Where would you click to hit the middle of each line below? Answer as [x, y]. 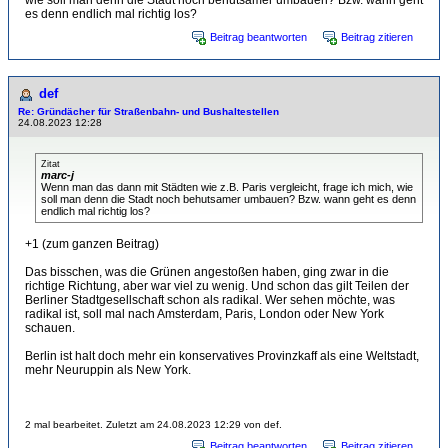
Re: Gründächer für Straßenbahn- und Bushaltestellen [148, 111]
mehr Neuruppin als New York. [108, 370]
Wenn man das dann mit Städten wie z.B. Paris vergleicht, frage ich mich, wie [227, 187]
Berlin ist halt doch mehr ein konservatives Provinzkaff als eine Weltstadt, [222, 356]
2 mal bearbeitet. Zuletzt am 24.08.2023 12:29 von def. [153, 424]
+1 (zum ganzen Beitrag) [92, 244]
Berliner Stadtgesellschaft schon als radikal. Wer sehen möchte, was [210, 300]
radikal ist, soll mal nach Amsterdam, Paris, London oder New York [204, 314]
